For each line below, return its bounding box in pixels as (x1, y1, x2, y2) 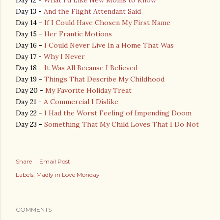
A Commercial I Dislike (44, 97, 118, 106)
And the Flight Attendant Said (44, 7, 141, 16)
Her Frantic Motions (44, 29, 112, 38)
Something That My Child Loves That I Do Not (44, 120, 199, 129)
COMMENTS (16, 206, 52, 213)
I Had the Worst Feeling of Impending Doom (44, 109, 192, 117)
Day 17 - (16, 52, 44, 61)
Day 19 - (16, 75, 44, 83)
